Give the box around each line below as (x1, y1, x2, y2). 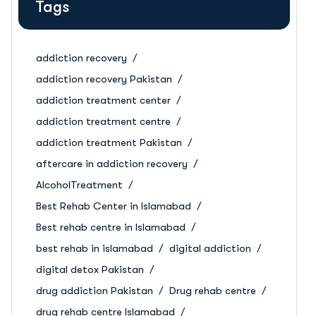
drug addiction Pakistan (36, 284, 153, 297)
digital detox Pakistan (36, 263, 144, 276)
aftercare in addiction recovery (36, 157, 188, 170)
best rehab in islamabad (36, 242, 153, 255)
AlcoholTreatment (36, 178, 123, 191)
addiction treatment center (36, 94, 171, 107)
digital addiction (169, 242, 251, 255)
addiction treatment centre (36, 115, 171, 128)
